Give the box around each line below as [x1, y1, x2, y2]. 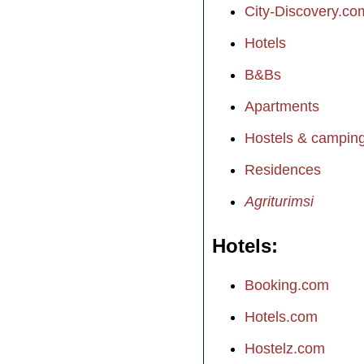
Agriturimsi [245, 193, 314, 210]
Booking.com [245, 276, 329, 293]
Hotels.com [245, 308, 318, 325]
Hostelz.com [245, 340, 325, 357]
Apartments [245, 97, 319, 115]
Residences [245, 161, 321, 178]
